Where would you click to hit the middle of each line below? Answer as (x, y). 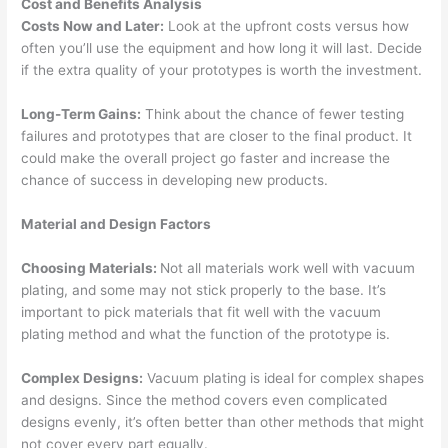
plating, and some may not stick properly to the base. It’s (204, 289)
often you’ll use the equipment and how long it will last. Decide (222, 48)
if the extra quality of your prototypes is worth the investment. (222, 70)
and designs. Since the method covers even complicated (204, 399)
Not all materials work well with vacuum (288, 267)
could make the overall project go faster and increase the (206, 157)
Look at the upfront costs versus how (287, 26)
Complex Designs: (82, 377)
